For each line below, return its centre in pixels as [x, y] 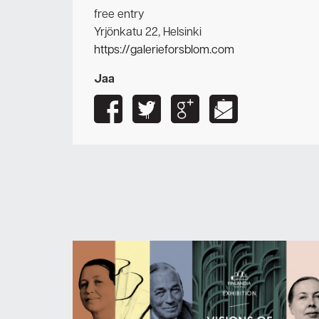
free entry [119, 15]
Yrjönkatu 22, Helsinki [148, 32]
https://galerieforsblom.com [164, 50]
